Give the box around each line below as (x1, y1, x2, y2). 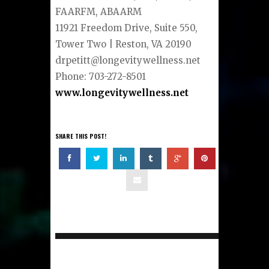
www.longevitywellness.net (55, 86, 189, 98)
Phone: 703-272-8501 (55, 70, 147, 82)
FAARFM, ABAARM (55, 5, 142, 17)
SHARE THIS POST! (55, 131, 107, 141)
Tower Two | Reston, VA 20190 (55, 38, 192, 50)
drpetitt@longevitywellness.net (55, 54, 201, 66)
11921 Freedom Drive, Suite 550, (55, 22, 198, 34)
